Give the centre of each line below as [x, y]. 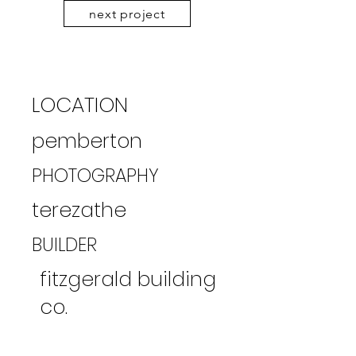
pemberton [87, 141]
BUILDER [64, 245]
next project [127, 14]
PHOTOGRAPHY [95, 176]
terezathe [79, 210]
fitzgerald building [128, 279]
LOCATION [80, 105]
